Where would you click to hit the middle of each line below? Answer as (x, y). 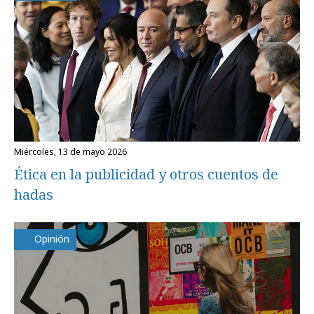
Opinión (52, 238)
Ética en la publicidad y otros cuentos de (146, 174)
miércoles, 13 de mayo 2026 (74, 151)
